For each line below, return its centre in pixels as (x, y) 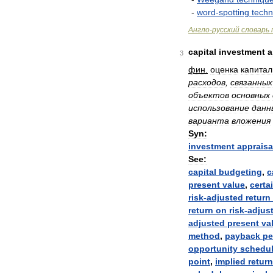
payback (243, 236)
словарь (255, 30)
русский (226, 30)
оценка (224, 69)
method (204, 236)
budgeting (240, 172)
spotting (234, 12)
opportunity (213, 249)
